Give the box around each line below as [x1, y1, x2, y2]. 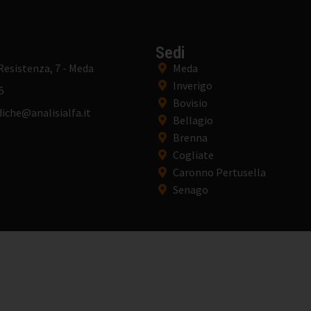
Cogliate [173, 148, 214, 162]
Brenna [173, 131, 208, 145]
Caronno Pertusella [173, 165, 266, 180]
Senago [173, 183, 208, 197]
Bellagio [173, 113, 213, 128]
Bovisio [173, 96, 208, 110]
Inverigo [173, 78, 212, 93]
